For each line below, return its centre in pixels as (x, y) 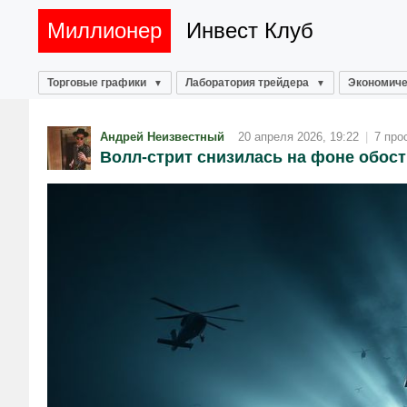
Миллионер (104, 30)
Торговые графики (97, 83)
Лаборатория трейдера (247, 83)
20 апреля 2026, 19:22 (298, 136)
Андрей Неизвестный (162, 136)
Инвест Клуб (250, 30)
